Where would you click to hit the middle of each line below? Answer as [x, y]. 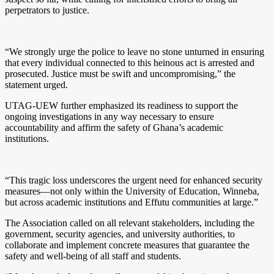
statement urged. [36, 84]
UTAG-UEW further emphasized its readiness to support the [121, 105]
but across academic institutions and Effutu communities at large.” [131, 202]
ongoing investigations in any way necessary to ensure [109, 116]
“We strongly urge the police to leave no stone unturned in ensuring [135, 51]
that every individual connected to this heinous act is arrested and [130, 62]
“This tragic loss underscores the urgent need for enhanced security [134, 180]
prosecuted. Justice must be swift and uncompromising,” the [120, 73]
